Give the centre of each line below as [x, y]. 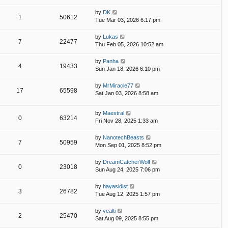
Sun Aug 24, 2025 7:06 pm [127, 169]
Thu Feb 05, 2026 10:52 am [129, 44]
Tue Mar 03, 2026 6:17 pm [128, 20]
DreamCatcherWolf [126, 162]
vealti [109, 210]
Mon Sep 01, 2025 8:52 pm [128, 145]
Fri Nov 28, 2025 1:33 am [126, 120]
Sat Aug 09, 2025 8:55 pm [127, 218]
